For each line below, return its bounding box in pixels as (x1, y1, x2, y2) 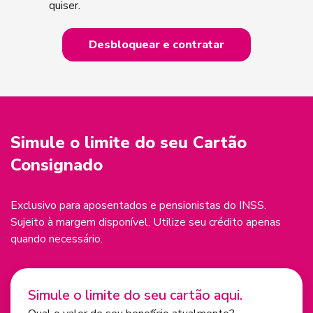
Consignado (10, 153, 103, 176)
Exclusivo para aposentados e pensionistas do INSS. (10, 197, 266, 213)
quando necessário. (10, 231, 103, 247)
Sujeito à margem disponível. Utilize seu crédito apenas (10, 214, 281, 230)
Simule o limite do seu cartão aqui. (28, 285, 242, 305)
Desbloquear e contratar (89, 36, 224, 52)
